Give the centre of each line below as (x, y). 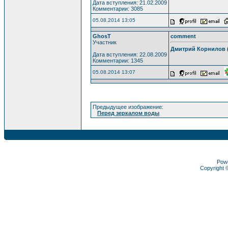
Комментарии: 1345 (118, 60)
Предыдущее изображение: (128, 107)
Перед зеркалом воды (128, 113)
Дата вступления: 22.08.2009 (130, 54)
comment (183, 36)
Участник (105, 42)
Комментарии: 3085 (118, 8)
